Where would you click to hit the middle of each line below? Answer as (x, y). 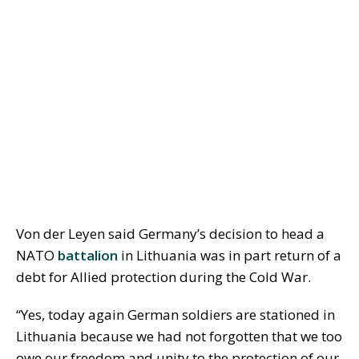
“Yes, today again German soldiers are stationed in (175, 315)
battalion (88, 256)
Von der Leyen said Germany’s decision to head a (170, 234)
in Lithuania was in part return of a (230, 256)
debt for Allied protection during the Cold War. (163, 277)
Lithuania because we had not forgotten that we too (179, 337)
